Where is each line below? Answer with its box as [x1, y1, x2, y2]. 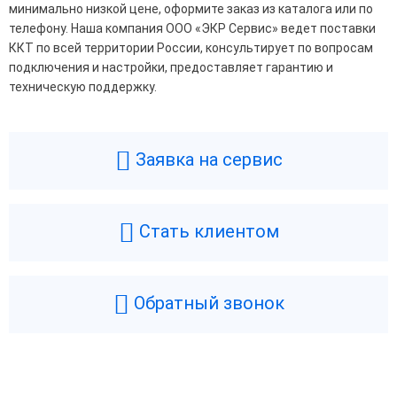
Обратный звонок [128, 292, 284, 315]
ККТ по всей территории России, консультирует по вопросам [9, 41, 373, 55]
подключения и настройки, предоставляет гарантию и [9, 60, 333, 74]
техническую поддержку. [9, 80, 157, 94]
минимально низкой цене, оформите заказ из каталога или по [9, 2, 373, 16]
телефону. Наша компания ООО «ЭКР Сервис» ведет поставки [9, 21, 376, 35]
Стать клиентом [134, 221, 279, 243]
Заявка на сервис [130, 149, 283, 171]
